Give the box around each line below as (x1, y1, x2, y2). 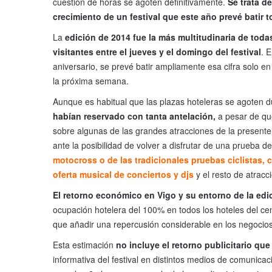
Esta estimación (53, 239, 116, 251)
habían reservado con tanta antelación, (53, 110, 216, 123)
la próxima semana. (53, 75, 129, 87)
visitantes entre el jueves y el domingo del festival (53, 46, 261, 58)
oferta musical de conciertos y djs (53, 168, 194, 181)
